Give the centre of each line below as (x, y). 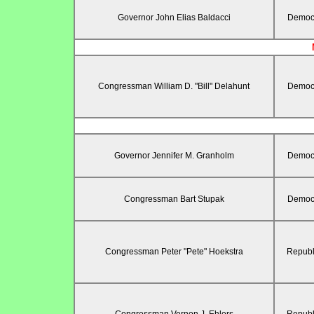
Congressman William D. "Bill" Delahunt (174, 87)
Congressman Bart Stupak (174, 199)
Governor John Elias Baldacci (174, 18)
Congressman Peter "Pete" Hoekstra (174, 252)
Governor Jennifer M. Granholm (174, 156)
